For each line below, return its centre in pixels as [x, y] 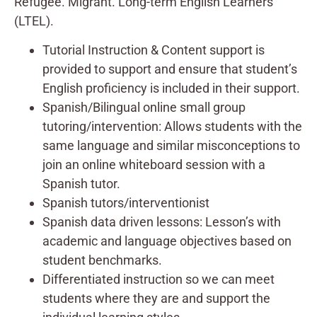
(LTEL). [34, 21]
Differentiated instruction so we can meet [158, 279]
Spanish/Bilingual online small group [144, 108]
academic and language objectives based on [167, 241]
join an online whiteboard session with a [154, 165]
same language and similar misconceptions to [171, 146]
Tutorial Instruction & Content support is [154, 50]
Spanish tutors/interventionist [126, 203]
